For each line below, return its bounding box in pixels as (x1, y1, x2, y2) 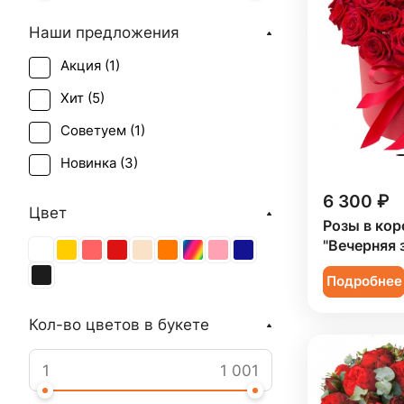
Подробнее (326, 273, 402, 290)
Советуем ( (60, 123, 134, 139)
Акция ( (60, 58, 109, 74)
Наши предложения (29, 23, 179, 41)
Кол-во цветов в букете (29, 316, 209, 334)
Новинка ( (60, 155, 124, 171)
